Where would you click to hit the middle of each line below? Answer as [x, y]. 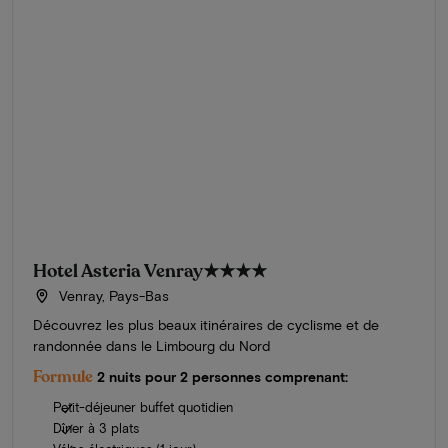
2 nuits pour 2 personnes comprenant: [222, 376]
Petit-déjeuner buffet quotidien [143, 406]
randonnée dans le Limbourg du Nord [151, 345]
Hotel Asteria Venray [118, 270]
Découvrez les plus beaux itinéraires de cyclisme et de [206, 324]
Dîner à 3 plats [96, 427]
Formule [63, 376]
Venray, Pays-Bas [111, 295]
